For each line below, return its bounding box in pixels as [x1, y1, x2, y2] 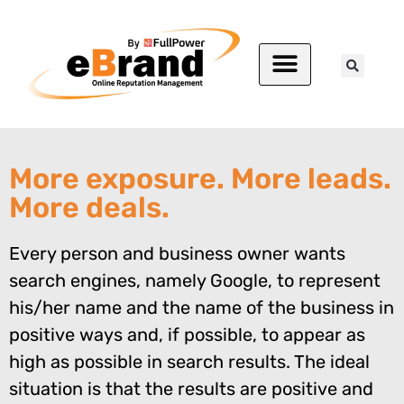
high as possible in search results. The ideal [9, 351, 370, 373]
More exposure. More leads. [9, 161, 391, 197]
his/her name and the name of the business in [9, 297, 394, 319]
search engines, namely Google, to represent [9, 270, 381, 292]
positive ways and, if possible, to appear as [9, 324, 365, 346]
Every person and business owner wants [9, 243, 345, 265]
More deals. [9, 190, 170, 225]
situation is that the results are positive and [9, 378, 373, 400]
